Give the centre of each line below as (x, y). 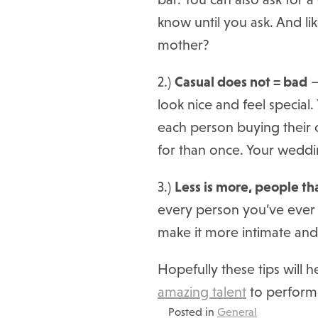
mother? (183, 45)
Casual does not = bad (241, 82)
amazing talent (202, 292)
